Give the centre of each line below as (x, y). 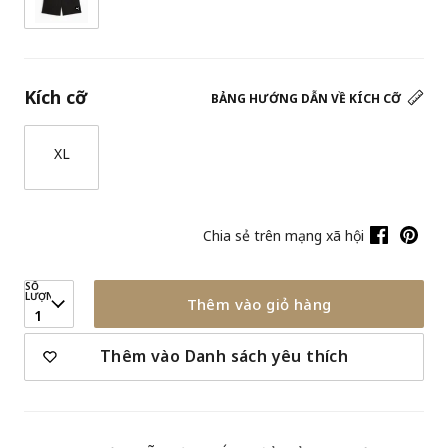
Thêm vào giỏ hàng (259, 304)
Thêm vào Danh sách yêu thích (224, 356)
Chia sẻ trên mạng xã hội (283, 235)
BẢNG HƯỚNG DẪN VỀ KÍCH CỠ (307, 98)
